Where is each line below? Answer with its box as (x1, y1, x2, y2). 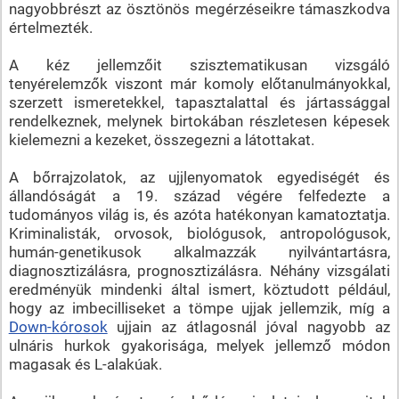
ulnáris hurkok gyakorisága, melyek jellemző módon (8, 336, 391, 354)
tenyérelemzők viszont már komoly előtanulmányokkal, (8, 74, 391, 93)
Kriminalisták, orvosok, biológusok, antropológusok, (8, 224, 391, 242)
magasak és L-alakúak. (8, 354, 162, 373)
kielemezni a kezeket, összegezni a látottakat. (8, 130, 314, 149)
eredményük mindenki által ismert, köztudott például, (8, 280, 391, 298)
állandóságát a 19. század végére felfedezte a (8, 186, 391, 205)
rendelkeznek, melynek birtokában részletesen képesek (8, 111, 391, 130)
